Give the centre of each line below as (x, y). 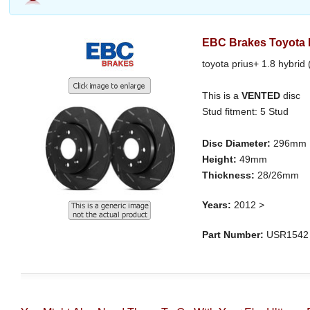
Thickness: (230, 175)
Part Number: (233, 235)
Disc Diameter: (238, 144)
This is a (222, 96)
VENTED (261, 96)
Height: (221, 159)
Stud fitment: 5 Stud (246, 112)
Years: (217, 205)
